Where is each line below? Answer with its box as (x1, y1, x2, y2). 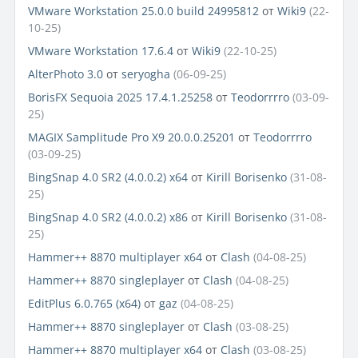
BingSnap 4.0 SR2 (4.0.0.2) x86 (28, 209, 188, 225)
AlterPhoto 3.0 (28, 66, 103, 82)
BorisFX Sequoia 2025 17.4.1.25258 (28, 89, 213, 105)
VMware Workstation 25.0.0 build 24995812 (28, 3, 259, 19)
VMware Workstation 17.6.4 (28, 43, 173, 59)
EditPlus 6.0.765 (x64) (28, 296, 141, 312)
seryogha (121, 66, 170, 82)
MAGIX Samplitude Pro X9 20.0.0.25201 (28, 129, 235, 145)
